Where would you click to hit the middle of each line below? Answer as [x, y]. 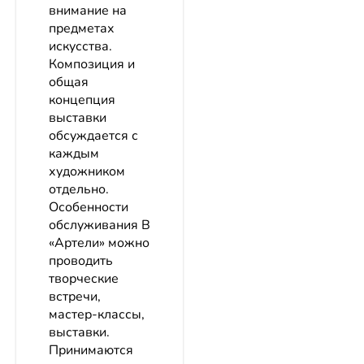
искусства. [80, 47]
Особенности [89, 208]
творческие [84, 279]
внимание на [88, 11]
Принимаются [91, 351]
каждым [74, 154]
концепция [82, 100]
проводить [81, 261]
